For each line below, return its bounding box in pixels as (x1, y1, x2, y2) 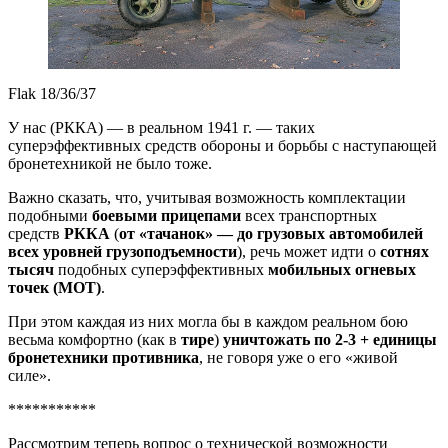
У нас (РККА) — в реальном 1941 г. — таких (8, 119, 315, 137)
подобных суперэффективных (54, 261, 268, 279)
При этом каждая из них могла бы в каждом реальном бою (8, 313, 408, 331)
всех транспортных (241, 207, 377, 225)
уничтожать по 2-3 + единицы (223, 331, 437, 349)
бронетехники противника (8, 349, 199, 367)
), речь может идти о (237, 243, 380, 261)
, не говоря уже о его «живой (199, 349, 398, 367)
